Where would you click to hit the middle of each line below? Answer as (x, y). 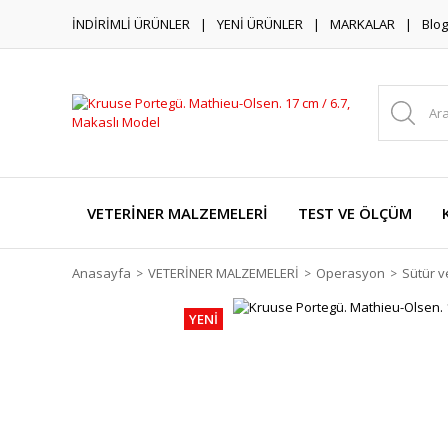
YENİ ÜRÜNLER (260, 23)
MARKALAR (362, 23)
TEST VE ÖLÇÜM (355, 213)
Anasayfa (101, 273)
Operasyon (350, 273)
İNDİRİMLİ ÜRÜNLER (131, 23)
